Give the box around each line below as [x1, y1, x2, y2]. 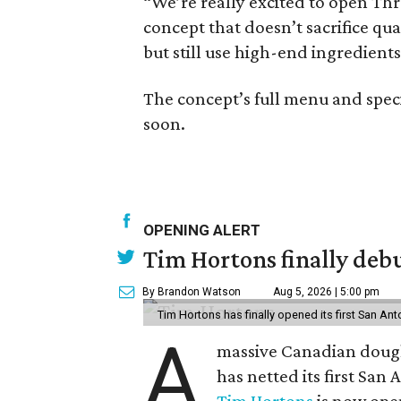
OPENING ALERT [143, 221, 260, 239]
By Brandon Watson [142, 286, 241, 298]
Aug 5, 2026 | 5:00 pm [273, 286, 380, 298]
